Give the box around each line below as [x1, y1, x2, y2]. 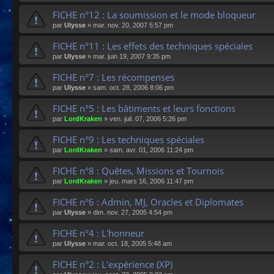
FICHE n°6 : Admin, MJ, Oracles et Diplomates [53, 195, 243, 208]
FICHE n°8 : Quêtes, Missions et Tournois [53, 164, 224, 177]
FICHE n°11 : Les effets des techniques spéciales [53, 39, 253, 52]
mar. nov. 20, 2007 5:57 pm [93, 21, 173, 29]
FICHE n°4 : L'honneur [53, 226, 144, 239]
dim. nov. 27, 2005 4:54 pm [93, 208, 172, 216]
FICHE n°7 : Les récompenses [53, 70, 174, 83]
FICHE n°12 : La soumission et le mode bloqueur [53, 8, 256, 21]
